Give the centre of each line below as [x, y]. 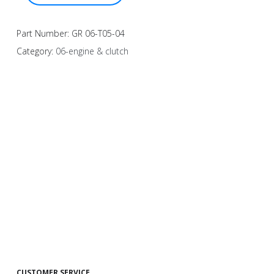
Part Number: [44, 33]
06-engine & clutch [92, 51]
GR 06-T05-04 [98, 33]
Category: [36, 51]
